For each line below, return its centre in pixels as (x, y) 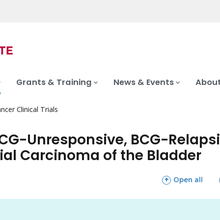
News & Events (144, 82)
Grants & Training (54, 82)
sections (177, 179)
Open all (188, 179)
